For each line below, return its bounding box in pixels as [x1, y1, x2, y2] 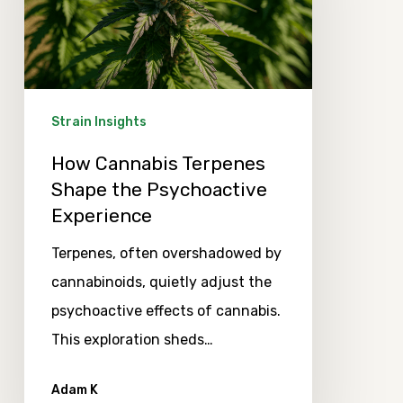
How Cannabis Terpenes [50, 151, 265, 175]
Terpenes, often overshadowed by [50, 244, 282, 262]
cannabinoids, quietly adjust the [50, 273, 272, 291]
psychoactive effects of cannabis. [50, 301, 281, 319]
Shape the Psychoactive [50, 177, 267, 201]
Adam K [50, 381, 98, 398]
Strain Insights [50, 113, 147, 130]
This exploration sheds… [50, 330, 213, 348]
